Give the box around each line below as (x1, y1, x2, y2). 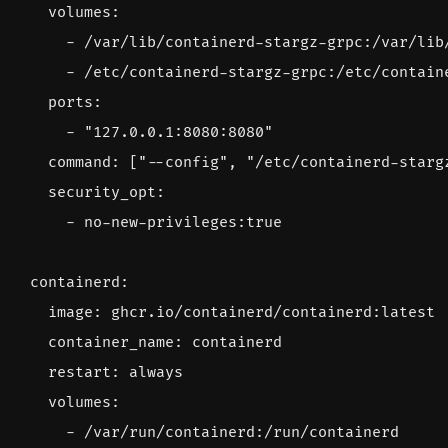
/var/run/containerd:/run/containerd (84, 422, 399, 442)
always (129, 362, 183, 382)
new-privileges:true (111, 212, 282, 232)
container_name (48, 332, 174, 352)
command (48, 152, 111, 172)
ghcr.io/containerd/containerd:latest (111, 302, 435, 322)
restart (48, 362, 111, 382)
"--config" (138, 152, 228, 172)
